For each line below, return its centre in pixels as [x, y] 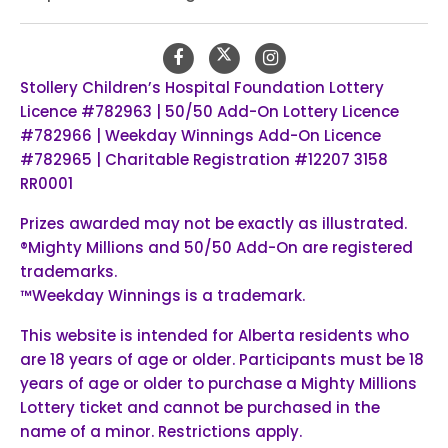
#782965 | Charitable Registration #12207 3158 [204, 159]
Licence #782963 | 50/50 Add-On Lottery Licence [209, 111]
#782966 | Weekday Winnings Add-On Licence [200, 135]
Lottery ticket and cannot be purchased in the [200, 407]
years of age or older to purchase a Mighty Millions [218, 383]
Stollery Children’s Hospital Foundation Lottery [202, 87]
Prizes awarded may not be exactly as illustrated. [213, 223]
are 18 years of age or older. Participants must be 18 [222, 359]
